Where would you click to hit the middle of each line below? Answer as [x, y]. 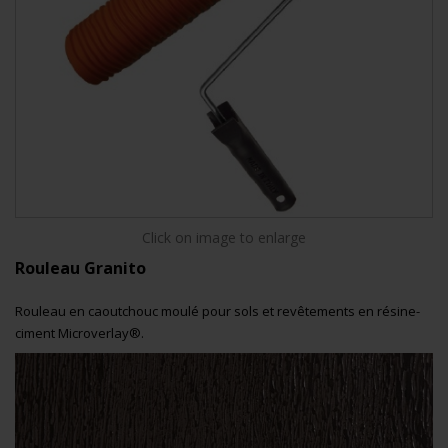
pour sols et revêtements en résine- [311, 310]
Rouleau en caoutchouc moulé [108, 310]
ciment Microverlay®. [79, 332]
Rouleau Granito [84, 267]
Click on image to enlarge [224, 237]
